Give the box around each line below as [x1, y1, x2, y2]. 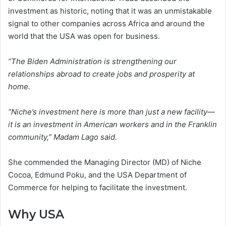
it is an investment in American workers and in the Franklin [8, 119, 217, 129]
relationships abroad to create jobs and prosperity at [8, 69, 195, 79]
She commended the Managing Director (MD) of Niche [8, 157, 201, 167]
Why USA [8, 207, 64, 221]
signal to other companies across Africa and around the [8, 18, 205, 28]
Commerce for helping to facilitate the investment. [8, 182, 187, 192]
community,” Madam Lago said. [8, 132, 117, 142]
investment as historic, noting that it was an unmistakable [8, 6, 212, 16]
